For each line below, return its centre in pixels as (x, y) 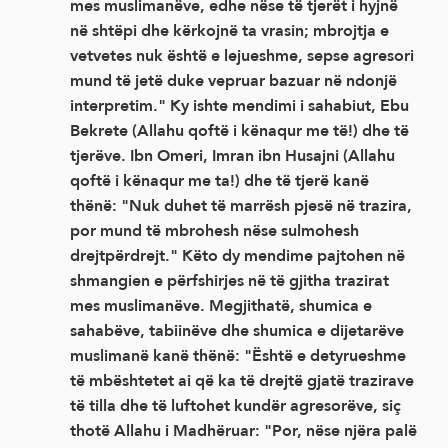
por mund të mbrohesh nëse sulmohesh (214, 230)
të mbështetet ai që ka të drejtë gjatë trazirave (242, 380)
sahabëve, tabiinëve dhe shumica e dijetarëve (237, 330)
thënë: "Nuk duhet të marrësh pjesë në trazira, (241, 205)
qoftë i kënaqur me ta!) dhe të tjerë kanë (219, 180)
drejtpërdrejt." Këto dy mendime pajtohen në (237, 255)
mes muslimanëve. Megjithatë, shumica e (221, 305)
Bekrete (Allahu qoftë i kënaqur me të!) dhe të (239, 130)
